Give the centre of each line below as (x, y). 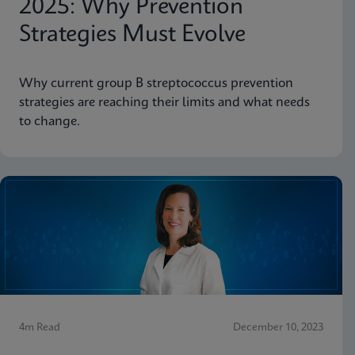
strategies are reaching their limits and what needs (164, 102)
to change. (50, 121)
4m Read (40, 327)
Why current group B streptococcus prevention (156, 83)
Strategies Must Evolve (132, 35)
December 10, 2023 (278, 327)
